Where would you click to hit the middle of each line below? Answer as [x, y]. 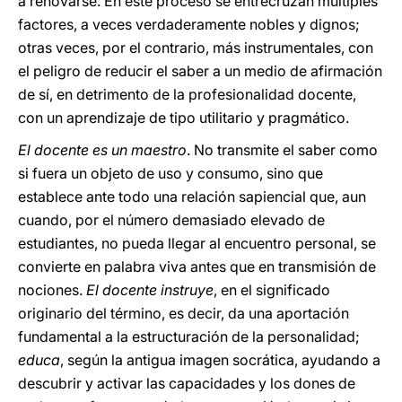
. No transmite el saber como [282, 150]
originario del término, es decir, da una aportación [184, 313]
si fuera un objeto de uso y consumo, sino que [170, 173]
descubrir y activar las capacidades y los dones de [187, 383]
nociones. [52, 290]
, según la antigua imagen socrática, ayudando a [220, 360]
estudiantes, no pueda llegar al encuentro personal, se [197, 243]
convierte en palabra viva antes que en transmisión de [197, 267]
